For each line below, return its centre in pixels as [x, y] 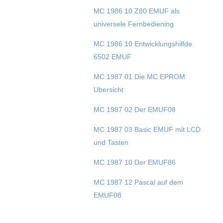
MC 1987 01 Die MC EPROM [139, 77]
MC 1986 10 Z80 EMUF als [136, 11]
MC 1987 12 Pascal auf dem [138, 182]
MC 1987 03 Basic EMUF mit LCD [147, 130]
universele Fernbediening [133, 24]
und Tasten [111, 143]
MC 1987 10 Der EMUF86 [134, 163]
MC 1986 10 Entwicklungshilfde [143, 44]
